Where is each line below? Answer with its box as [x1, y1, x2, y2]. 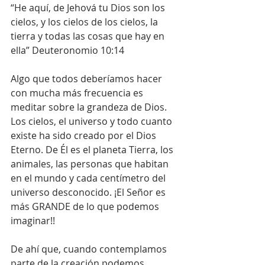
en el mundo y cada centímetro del [11, 172, 168, 185]
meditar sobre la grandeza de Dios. [11, 101, 169, 114]
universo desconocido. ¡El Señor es [11, 186, 168, 199]
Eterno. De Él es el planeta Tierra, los [11, 143, 176, 157]
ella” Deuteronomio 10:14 [11, 44, 124, 57]
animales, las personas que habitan [11, 157, 171, 171]
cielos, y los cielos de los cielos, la [11, 15, 160, 29]
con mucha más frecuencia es [11, 86, 146, 100]
